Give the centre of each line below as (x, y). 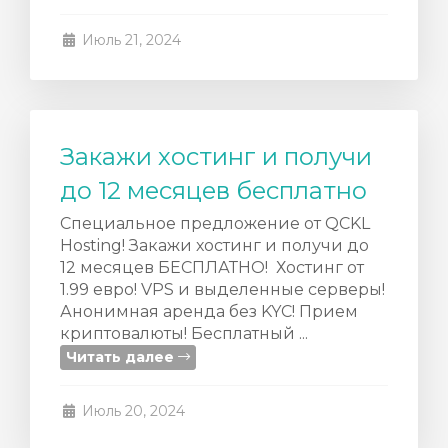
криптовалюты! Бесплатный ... (184, 333)
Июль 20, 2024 (131, 411)
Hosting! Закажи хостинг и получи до (214, 245)
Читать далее (122, 357)
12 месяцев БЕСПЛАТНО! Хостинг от (212, 267)
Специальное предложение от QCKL (215, 223)
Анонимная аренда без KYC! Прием (209, 311)
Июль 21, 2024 (129, 40)
